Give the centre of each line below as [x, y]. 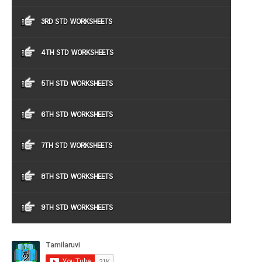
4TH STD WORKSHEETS [77, 53]
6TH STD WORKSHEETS [77, 115]
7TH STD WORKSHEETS [77, 146]
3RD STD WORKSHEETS [77, 22]
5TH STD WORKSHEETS [77, 84]
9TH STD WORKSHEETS [77, 208]
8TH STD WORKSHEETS [77, 177]
